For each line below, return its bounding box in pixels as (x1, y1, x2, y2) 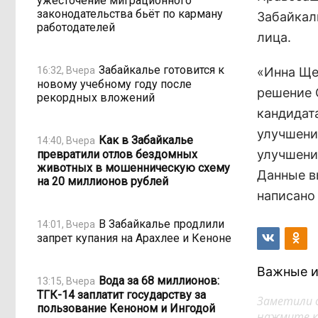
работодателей (37, 21, 115, 34)
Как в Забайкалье (99, 133, 193, 147)
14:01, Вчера (37, 218, 95, 230)
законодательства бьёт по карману (37, 7, 223, 21)
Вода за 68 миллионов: (99, 273, 219, 287)
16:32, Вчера (37, 64, 95, 76)
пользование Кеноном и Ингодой (37, 302, 215, 315)
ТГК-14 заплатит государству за (37, 288, 206, 302)
